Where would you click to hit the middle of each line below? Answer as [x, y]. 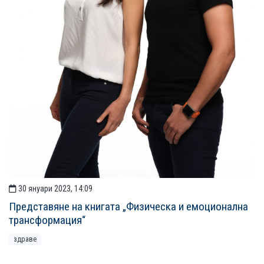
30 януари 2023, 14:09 [55, 189]
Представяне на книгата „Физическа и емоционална [128, 207]
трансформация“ [47, 220]
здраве [25, 239]
